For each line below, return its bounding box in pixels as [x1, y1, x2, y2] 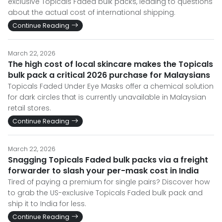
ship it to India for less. [8, 199, 86, 209]
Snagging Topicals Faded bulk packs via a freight [8, 154, 208, 166]
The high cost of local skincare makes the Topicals [8, 58, 213, 70]
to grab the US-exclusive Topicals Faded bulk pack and [8, 188, 203, 198]
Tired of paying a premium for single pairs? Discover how [8, 177, 210, 187]
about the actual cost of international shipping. [8, 7, 175, 17]
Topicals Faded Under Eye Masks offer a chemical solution [8, 81, 214, 91]
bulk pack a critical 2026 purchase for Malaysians [8, 69, 210, 81]
